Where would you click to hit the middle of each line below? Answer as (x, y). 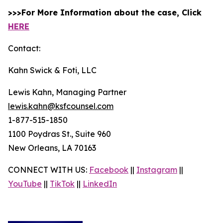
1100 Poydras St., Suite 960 (59, 134)
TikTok (62, 184)
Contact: (24, 48)
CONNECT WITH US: (49, 170)
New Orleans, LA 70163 (52, 148)
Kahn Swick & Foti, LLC (52, 70)
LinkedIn (100, 184)
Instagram (157, 170)
